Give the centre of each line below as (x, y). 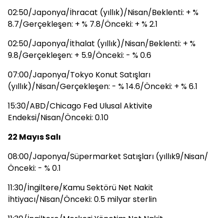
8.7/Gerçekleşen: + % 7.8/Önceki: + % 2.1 (83, 24)
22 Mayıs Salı (34, 137)
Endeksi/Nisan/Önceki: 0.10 (58, 118)
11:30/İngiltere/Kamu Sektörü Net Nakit (81, 188)
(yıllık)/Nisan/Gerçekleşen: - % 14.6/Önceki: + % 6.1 (103, 86)
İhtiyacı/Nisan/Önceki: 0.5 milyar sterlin (82, 199)
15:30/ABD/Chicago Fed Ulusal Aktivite (80, 106)
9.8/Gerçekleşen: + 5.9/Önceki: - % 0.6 (80, 55)
